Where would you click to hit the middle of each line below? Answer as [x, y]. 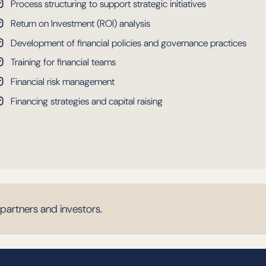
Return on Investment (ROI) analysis [80, 23]
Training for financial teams [63, 62]
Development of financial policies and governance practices [129, 43]
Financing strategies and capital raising [87, 101]
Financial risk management [63, 81]
